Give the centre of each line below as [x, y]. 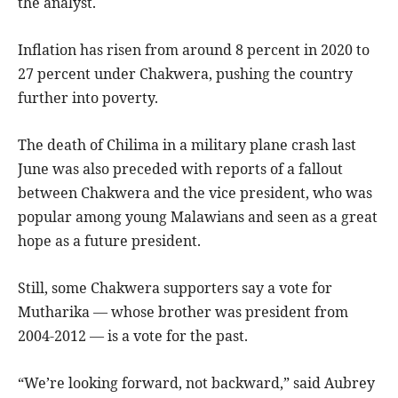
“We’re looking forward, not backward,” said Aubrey [196, 382]
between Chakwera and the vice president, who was [195, 192]
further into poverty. [88, 97]
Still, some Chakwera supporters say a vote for [175, 287]
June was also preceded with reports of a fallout [180, 168]
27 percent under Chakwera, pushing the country [185, 73]
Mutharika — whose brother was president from [183, 311]
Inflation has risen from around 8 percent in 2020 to [194, 49]
